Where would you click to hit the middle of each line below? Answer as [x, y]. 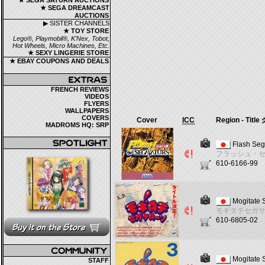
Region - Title [238, 120]
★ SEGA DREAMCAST [75, 8]
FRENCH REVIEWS [80, 89]
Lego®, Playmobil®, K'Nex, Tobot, [61, 38]
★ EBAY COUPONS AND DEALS [59, 61]
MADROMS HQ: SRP [77, 125]
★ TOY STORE [86, 31]
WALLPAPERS [87, 111]
